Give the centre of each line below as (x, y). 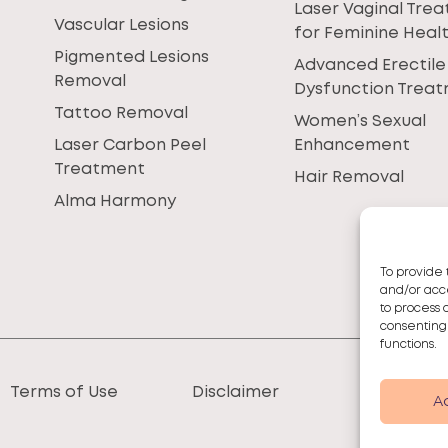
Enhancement (352, 145)
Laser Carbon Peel (129, 145)
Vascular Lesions (121, 25)
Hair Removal (349, 177)
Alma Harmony (114, 201)
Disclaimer (236, 392)
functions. (408, 344)
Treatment (99, 169)
